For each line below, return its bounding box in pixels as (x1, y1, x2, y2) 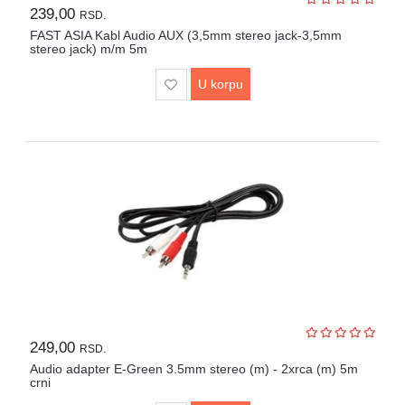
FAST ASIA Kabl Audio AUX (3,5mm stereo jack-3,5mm (29, 28, 342, 43)
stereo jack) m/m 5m (29, 42, 147, 57)
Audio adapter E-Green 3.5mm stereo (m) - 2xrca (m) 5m (29, 362, 358, 377)
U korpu (197, 77, 243, 92)
